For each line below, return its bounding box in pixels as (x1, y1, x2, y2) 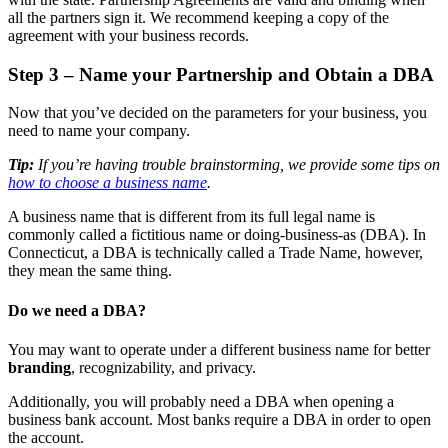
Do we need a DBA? (8, 301, 146, 319)
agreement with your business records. (8, 27, 249, 44)
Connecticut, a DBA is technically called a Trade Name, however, (8, 244, 423, 262)
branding (8, 358, 71, 376)
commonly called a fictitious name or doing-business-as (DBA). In (8, 226, 426, 244)
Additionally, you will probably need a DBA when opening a (8, 392, 394, 410)
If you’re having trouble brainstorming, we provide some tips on (34, 156, 440, 174)
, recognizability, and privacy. (71, 358, 256, 376)
